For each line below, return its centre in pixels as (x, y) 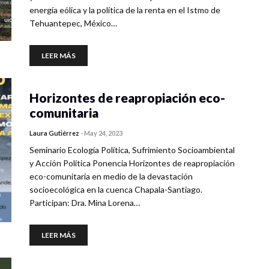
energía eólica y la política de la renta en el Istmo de (125, 10)
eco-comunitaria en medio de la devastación (111, 176)
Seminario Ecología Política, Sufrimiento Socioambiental (132, 150)
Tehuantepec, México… (73, 23)
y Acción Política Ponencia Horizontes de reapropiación (132, 163)
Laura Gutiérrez (54, 133)
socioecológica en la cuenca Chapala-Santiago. (116, 189)
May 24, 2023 (103, 133)
